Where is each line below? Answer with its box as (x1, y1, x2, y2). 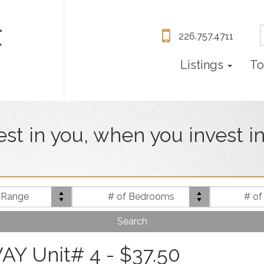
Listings (180, 58, 227, 72)
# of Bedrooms (107, 191, 174, 203)
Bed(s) (140, 186, 171, 198)
